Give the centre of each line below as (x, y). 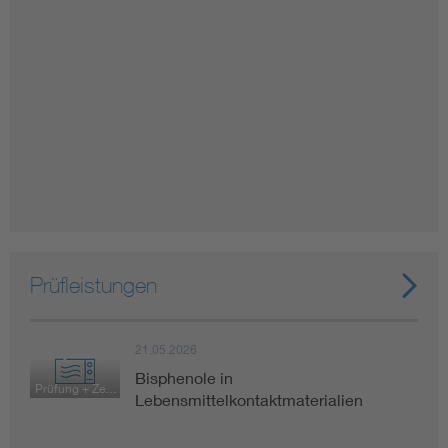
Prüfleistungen (93, 285)
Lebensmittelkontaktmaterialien (249, 399)
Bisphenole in (184, 377)
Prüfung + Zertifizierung (111, 388)
